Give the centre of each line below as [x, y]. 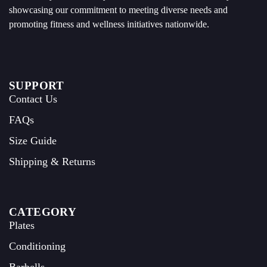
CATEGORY [43, 212]
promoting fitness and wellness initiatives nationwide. [109, 24]
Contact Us [33, 99]
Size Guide [33, 141]
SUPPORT [37, 86]
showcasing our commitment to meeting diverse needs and [118, 10]
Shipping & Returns [52, 162]
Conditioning [37, 246]
